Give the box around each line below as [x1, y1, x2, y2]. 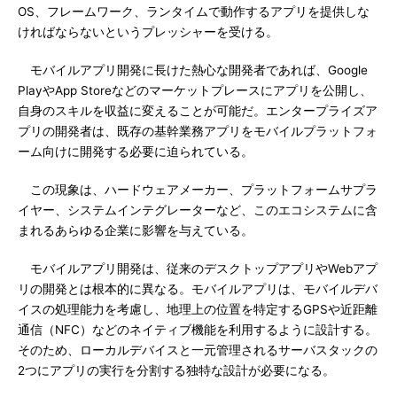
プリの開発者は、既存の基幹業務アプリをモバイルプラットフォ [18, 124, 378, 138]
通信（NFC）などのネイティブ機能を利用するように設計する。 [18, 323, 378, 337]
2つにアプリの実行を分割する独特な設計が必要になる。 [18, 363, 335, 378]
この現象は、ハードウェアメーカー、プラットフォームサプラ [18, 183, 378, 197]
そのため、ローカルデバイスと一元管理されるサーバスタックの [18, 343, 378, 357]
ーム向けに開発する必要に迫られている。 [18, 144, 253, 159]
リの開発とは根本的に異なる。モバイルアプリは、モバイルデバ [18, 282, 378, 296]
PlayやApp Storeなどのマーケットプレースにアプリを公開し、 [18, 83, 372, 97]
